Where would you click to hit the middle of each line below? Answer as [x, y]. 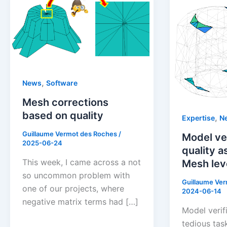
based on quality [63, 116]
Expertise [198, 118]
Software [62, 83]
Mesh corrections [65, 103]
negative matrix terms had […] [80, 201]
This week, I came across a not [82, 162]
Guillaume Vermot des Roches [70, 134]
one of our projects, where [73, 188]
